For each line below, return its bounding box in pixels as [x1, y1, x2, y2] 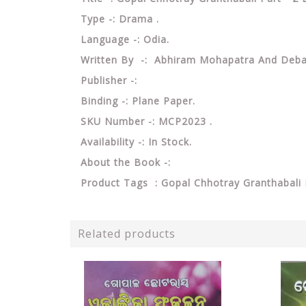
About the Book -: [81, 155, 171, 169]
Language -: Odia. [81, 32, 169, 46]
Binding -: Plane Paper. [81, 94, 195, 107]
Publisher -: [81, 73, 141, 87]
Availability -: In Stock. [81, 135, 192, 148]
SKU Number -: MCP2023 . [81, 114, 219, 128]
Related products [78, 225, 176, 241]
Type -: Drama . [81, 12, 163, 25]
